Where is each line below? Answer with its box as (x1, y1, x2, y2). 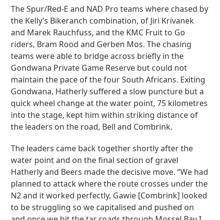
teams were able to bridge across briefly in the (11, 51, 184, 61)
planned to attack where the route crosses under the (11, 178, 208, 189)
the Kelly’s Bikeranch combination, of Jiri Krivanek (11, 15, 194, 26)
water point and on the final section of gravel (11, 155, 179, 165)
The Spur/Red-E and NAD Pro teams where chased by (11, 3, 209, 14)
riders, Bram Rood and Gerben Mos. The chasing (11, 39, 192, 50)
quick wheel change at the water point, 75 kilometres (11, 98, 208, 109)
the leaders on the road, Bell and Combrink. (11, 121, 173, 132)
